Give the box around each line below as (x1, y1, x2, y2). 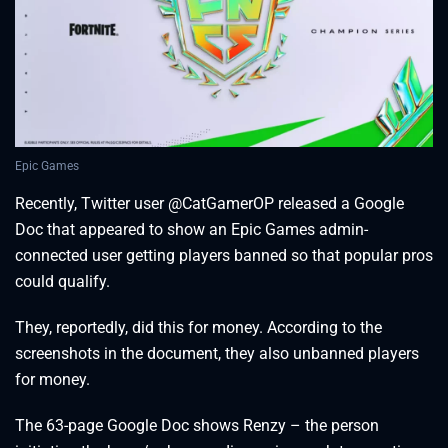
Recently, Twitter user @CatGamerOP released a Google (15, 194, 404, 214)
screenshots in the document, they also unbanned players (15, 344, 419, 364)
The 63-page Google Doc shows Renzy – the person (15, 416, 379, 436)
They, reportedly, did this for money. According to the (15, 318, 382, 338)
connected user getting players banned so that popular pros (15, 246, 433, 266)
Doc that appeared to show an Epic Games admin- (15, 220, 368, 240)
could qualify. (15, 272, 110, 292)
